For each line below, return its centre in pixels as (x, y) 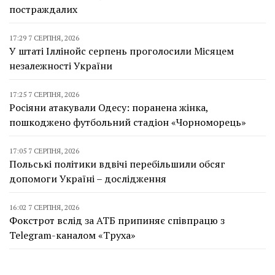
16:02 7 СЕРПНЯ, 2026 (44, 207)
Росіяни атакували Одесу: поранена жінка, (109, 107)
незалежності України (61, 66)
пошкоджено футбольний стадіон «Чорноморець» (128, 122)
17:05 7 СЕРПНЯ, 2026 (44, 151)
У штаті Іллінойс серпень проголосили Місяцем (122, 51)
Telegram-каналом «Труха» (72, 235)
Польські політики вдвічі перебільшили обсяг (117, 164)
